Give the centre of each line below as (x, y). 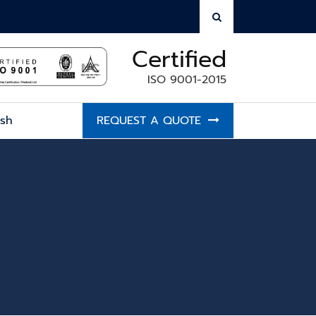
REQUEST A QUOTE (149, 121)
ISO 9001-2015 (187, 80)
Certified (179, 60)
